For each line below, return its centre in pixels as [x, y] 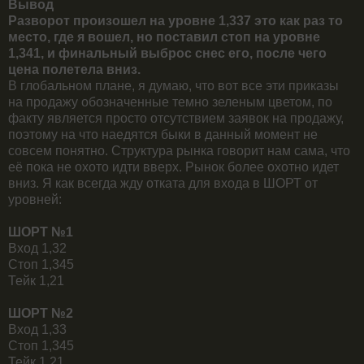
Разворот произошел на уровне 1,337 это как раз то [175, 20]
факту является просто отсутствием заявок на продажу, [176, 118]
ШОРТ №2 [41, 313]
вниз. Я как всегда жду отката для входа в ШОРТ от [163, 183]
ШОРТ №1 [41, 232]
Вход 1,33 [37, 329]
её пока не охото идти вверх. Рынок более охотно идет [173, 167]
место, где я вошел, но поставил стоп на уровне [164, 37]
